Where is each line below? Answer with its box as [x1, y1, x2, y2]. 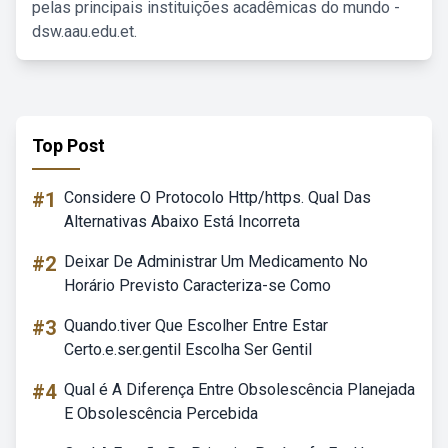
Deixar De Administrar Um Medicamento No [64, 252, 368, 271]
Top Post [32, 135, 105, 156]
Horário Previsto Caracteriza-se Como [64, 276, 331, 295]
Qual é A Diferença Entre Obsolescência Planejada [64, 380, 415, 399]
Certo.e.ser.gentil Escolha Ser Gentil [64, 340, 312, 359]
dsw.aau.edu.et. [32, 22, 137, 41]
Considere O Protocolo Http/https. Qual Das [64, 188, 371, 207]
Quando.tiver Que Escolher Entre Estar [64, 316, 328, 335]
